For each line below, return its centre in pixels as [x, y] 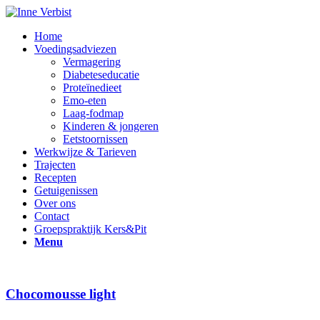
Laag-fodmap [93, 113]
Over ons [55, 203]
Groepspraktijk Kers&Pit [90, 229]
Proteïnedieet [92, 87]
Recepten [55, 177]
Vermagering [92, 62]
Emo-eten [85, 100]
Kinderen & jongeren [111, 126]
